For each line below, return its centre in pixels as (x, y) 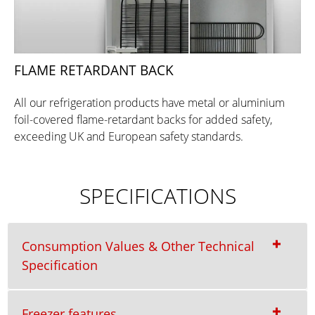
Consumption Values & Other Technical (138, 246)
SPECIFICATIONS (157, 195)
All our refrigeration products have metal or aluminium (149, 102)
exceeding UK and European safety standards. (129, 136)
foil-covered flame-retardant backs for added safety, (143, 119)
